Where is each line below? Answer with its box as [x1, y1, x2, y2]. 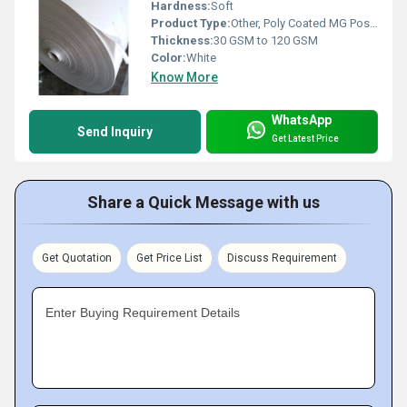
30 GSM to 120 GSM [213, 33, 318, 47]
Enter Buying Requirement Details [45, 304, 240, 320]
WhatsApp [272, 112, 332, 127]
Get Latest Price [272, 134, 339, 144]
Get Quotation [42, 251, 112, 264]
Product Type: [151, 15, 231, 30]
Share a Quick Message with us [87, 192, 320, 212]
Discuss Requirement [227, 251, 337, 264]
